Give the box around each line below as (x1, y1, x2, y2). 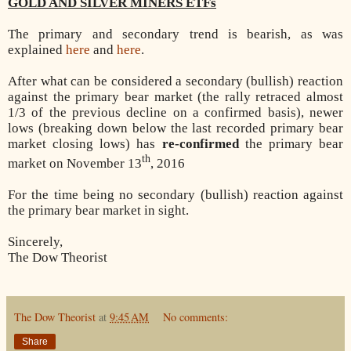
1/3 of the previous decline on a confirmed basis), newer (8, 105, 343, 121)
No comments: (163, 309, 229, 324)
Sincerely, (8, 233, 63, 249)
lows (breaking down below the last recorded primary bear (8, 121, 343, 136)
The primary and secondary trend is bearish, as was (8, 27, 343, 42)
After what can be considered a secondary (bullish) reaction (8, 74, 343, 89)
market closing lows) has (8, 136, 162, 152)
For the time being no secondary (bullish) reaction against (8, 186, 343, 202)
